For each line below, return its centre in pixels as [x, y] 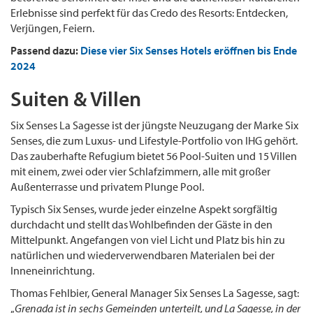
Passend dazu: [45, 50]
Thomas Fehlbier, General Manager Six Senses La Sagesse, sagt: [155, 292]
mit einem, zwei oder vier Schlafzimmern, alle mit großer [140, 171]
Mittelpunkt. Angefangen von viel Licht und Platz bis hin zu [148, 239]
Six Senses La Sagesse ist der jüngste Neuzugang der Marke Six [154, 125]
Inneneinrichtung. [52, 270]
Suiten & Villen [76, 98]
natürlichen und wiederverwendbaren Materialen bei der [143, 255]
